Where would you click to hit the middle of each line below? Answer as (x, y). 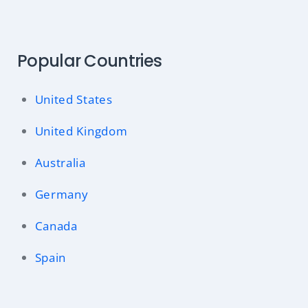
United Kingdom (81, 131)
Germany (62, 195)
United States (74, 100)
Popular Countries (90, 60)
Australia (60, 163)
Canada (56, 226)
